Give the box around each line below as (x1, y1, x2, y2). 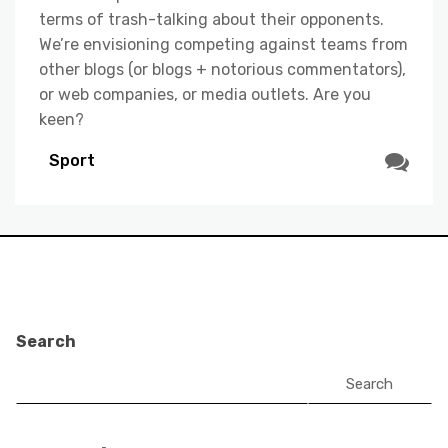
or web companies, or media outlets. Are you (39, 84, 371, 104)
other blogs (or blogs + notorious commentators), (39, 59, 406, 79)
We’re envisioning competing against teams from (39, 34, 408, 54)
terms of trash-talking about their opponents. (39, 9, 384, 29)
